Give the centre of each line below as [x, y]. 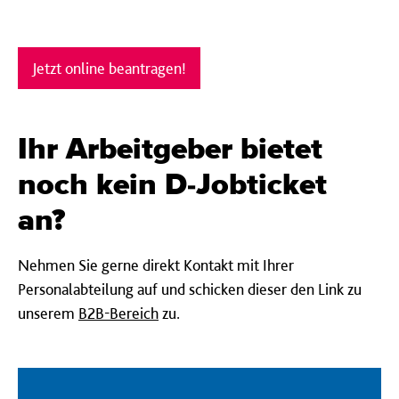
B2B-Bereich [118, 313]
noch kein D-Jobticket [172, 185]
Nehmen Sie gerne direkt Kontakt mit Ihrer [156, 265]
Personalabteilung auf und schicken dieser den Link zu [190, 289]
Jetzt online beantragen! [109, 68]
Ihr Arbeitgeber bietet [170, 150]
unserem [48, 313]
